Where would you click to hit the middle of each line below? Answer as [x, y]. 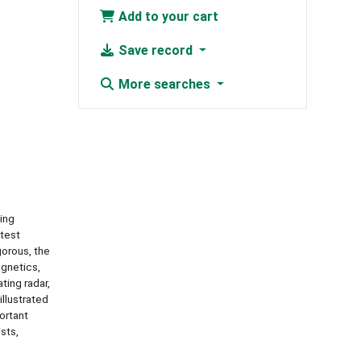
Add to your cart [166, 17]
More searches [164, 85]
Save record [155, 51]
